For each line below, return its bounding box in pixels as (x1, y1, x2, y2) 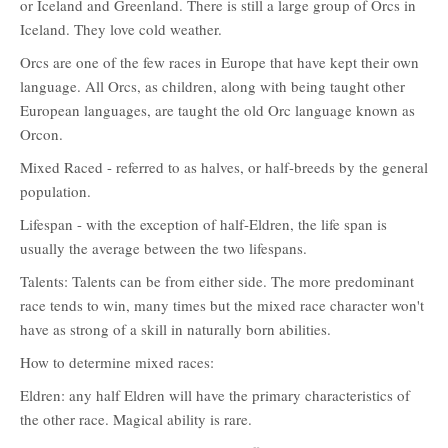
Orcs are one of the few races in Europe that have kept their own (20, 52, 419, 72)
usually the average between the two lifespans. (20, 238, 307, 258)
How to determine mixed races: (20, 352, 214, 372)
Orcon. (20, 124, 63, 144)
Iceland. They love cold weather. (20, 19, 222, 39)
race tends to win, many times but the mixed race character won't (20, 295, 424, 315)
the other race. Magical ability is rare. (20, 409, 252, 429)
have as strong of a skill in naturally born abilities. (20, 319, 331, 339)
